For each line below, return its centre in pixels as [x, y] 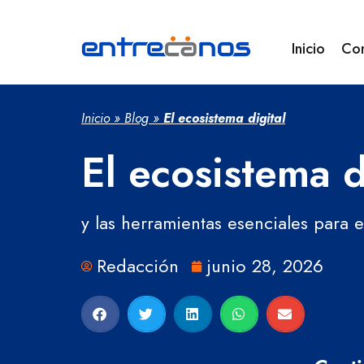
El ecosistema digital [224, 118]
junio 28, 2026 [265, 266]
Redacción [138, 266]
